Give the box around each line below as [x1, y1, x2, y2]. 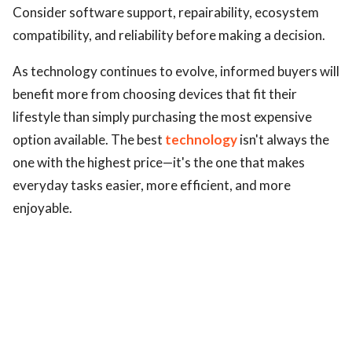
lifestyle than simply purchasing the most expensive [13, 108, 312, 125]
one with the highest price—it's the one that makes [13, 154, 305, 170]
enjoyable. [13, 200, 72, 216]
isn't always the [237, 131, 329, 148]
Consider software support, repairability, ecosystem [13, 4, 319, 20]
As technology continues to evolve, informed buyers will [13, 63, 339, 79]
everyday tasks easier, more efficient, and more [13, 177, 291, 193]
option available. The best [13, 131, 165, 148]
